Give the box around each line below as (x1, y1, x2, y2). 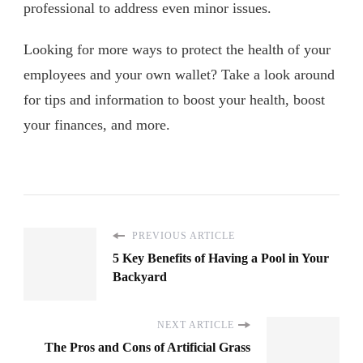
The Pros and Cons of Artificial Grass (45, 340, 250, 355)
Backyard (113, 270, 167, 284)
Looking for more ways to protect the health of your (23, 41, 331, 58)
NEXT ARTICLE (157, 319, 234, 331)
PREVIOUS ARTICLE (129, 230, 235, 242)
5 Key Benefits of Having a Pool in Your (113, 251, 329, 266)
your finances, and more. (23, 117, 170, 134)
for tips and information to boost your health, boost (23, 92, 325, 109)
